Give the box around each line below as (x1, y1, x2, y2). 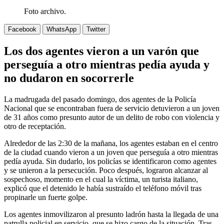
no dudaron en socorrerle (4, 71, 134, 84)
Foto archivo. (24, 6, 66, 15)
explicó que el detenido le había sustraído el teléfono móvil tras (4, 183, 201, 192)
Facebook (8, 25, 36, 33)
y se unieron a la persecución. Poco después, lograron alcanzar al (4, 165, 208, 174)
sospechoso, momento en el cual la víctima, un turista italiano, (4, 174, 198, 183)
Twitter (86, 25, 105, 33)
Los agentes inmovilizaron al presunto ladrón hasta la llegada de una (4, 209, 218, 218)
